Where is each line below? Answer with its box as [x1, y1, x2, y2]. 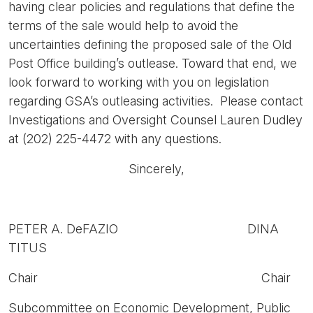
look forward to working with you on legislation [8, 75, 269, 89]
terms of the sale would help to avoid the [8, 18, 238, 33]
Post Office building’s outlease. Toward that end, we [8, 56, 297, 71]
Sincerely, [129, 161, 184, 176]
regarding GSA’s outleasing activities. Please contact [8, 94, 303, 108]
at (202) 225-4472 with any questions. [8, 131, 221, 146]
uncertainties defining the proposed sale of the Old [8, 37, 291, 52]
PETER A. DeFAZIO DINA [8, 221, 279, 236]
